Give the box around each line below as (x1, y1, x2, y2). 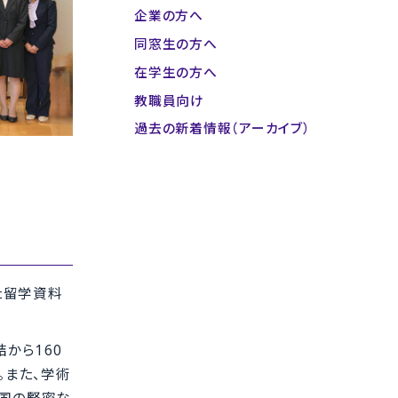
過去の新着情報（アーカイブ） (134, 119, 311, 138)
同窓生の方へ (134, 34, 218, 52)
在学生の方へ (134, 62, 218, 81)
